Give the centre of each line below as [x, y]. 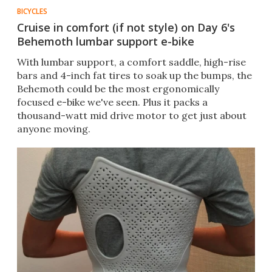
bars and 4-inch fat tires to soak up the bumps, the [134, 76]
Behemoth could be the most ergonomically [118, 89]
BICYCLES [32, 12]
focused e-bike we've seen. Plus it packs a [112, 102]
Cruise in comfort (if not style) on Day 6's [126, 28]
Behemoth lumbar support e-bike [106, 42]
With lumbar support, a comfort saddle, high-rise [131, 62]
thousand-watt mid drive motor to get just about [132, 116]
